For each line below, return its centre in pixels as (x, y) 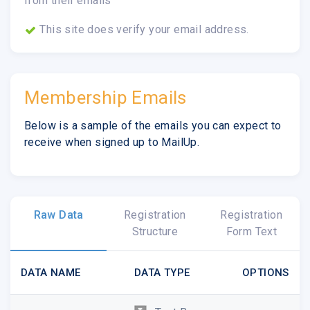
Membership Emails (106, 97)
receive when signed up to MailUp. (112, 142)
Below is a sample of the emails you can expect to (153, 125)
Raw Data (58, 215)
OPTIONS (266, 272)
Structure (155, 231)
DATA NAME (51, 272)
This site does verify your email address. (143, 29)
